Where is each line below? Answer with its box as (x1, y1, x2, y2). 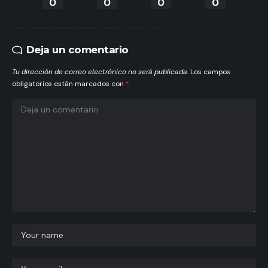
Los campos (190, 66, 230, 77)
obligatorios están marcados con (12, 78, 126, 89)
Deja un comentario (26, 43, 129, 56)
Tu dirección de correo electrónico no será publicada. (12, 66, 188, 77)
